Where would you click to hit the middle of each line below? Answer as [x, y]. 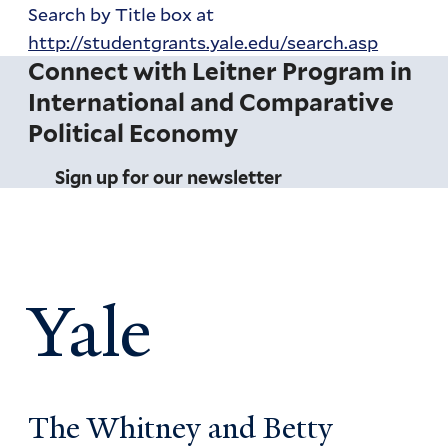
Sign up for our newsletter [169, 178]
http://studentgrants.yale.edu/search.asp [203, 42]
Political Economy [133, 134]
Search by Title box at [121, 14]
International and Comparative [211, 103]
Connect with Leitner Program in [220, 72]
